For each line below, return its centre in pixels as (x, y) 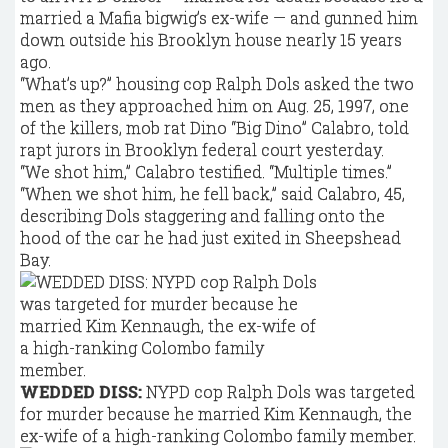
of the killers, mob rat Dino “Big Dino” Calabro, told (214, 127)
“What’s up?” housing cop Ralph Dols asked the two (217, 83)
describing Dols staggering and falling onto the (202, 215)
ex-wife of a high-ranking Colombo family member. (218, 435)
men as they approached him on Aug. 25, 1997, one (214, 105)
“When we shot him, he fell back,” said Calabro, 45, (212, 193)
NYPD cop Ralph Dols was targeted (278, 391)
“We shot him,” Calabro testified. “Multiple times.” (206, 171)
